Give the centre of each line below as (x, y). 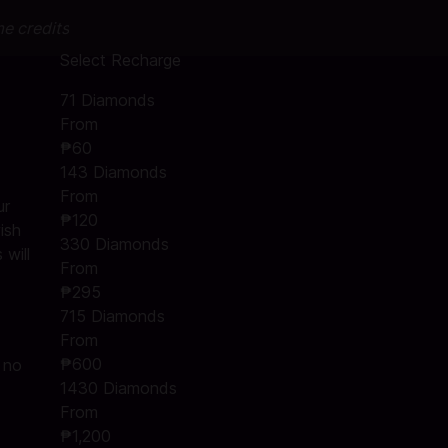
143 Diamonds (113, 172)
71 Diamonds (107, 100)
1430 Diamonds (118, 388)
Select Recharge (120, 60)
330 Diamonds (114, 244)
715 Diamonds (112, 316)
